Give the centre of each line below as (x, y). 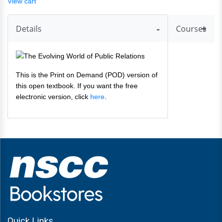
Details (29, 29)
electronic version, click (53, 97)
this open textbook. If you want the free (77, 86)
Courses (191, 29)
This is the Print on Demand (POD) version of (87, 75)
